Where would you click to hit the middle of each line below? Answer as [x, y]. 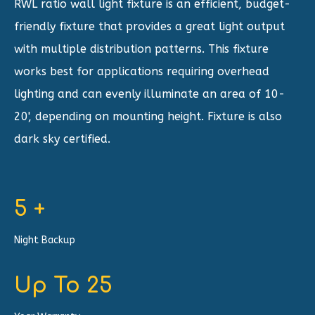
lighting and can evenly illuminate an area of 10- [149, 94]
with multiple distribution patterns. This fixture [141, 49]
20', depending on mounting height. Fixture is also [148, 116]
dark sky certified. [62, 139]
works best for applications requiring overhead [142, 71]
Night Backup [45, 240]
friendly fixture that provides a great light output [149, 26]
